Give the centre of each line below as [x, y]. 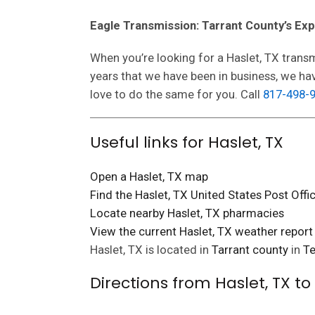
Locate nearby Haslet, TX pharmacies [187, 213]
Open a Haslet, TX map [149, 176]
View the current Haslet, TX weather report [201, 231]
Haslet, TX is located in [150, 250]
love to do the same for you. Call [176, 94]
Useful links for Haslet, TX [186, 142]
